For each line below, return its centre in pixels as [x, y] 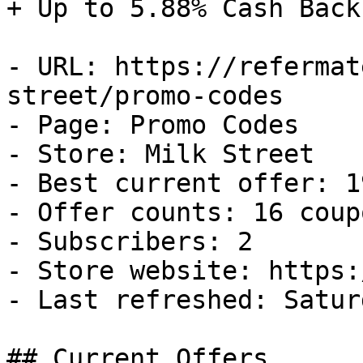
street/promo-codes [145, 96]
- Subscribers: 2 [130, 241]
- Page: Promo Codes [153, 125]
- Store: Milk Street [160, 154]
